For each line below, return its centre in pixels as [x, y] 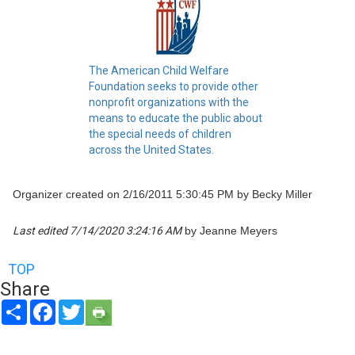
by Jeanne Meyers [229, 230]
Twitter [102, 305]
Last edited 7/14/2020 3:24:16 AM [97, 230]
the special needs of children [160, 134]
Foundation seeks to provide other [174, 86]
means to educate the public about [176, 118]
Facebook [80, 305]
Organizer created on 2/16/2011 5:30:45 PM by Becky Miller [162, 194]
